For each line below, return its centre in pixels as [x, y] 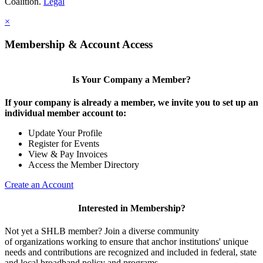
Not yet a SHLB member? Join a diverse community [102, 231]
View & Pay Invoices [68, 154]
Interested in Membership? [131, 208]
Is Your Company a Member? [131, 80]
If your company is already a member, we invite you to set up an [131, 103]
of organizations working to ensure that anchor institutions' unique [127, 241]
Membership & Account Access [79, 45]
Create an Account [39, 185]
